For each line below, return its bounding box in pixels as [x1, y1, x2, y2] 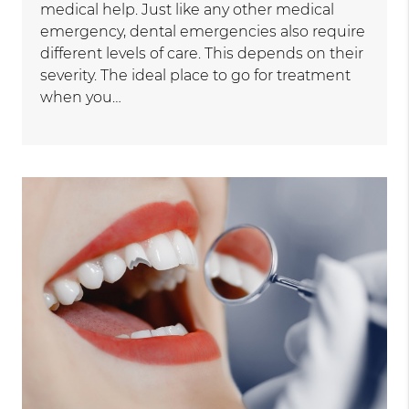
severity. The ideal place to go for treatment [40, 67, 351, 85]
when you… [40, 89, 122, 107]
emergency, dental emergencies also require [40, 23, 366, 41]
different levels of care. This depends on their [40, 45, 364, 63]
